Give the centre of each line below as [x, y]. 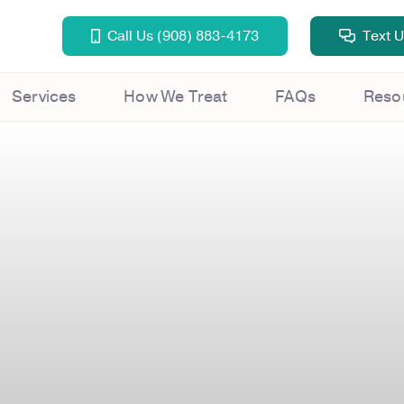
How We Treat [176, 96]
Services [44, 96]
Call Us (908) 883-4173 [183, 36]
